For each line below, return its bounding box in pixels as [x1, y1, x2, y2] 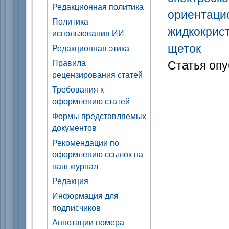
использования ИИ [52, 27, 124, 39]
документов [52, 122, 97, 133]
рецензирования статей [52, 68, 143, 80]
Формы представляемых [52, 110, 146, 122]
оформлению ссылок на [52, 148, 143, 160]
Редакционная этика [52, 42, 129, 54]
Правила [52, 57, 86, 68]
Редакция [52, 175, 88, 187]
